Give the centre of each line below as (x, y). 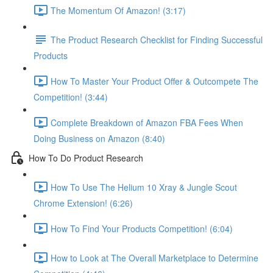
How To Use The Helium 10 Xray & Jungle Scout (144, 187)
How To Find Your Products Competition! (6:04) (142, 228)
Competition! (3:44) (71, 97)
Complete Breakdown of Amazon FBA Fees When (147, 122)
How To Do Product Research (86, 158)
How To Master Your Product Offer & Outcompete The (154, 81)
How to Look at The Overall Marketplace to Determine (154, 257)
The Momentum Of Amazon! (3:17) (118, 10)
